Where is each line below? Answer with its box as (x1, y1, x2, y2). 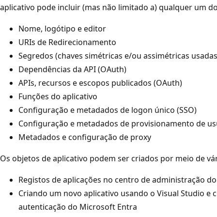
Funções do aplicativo (18, 91, 97, 102)
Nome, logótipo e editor (18, 23, 106, 34)
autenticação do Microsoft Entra (18, 201, 137, 212)
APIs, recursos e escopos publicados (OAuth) (18, 77, 182, 88)
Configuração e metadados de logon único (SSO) (18, 104, 197, 115)
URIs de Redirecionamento (18, 36, 116, 47)
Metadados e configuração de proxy (18, 131, 151, 142)
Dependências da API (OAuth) (18, 63, 126, 75)
